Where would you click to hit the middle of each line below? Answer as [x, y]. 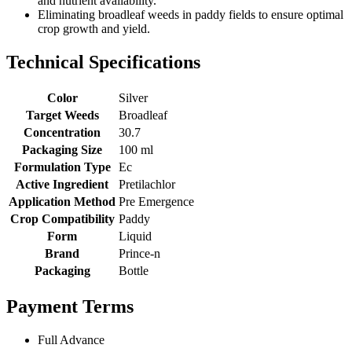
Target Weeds [62, 115]
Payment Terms [70, 306]
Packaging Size [62, 149]
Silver [133, 97]
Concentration [62, 132]
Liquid [135, 236]
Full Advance [71, 339]
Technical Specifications [103, 62]
